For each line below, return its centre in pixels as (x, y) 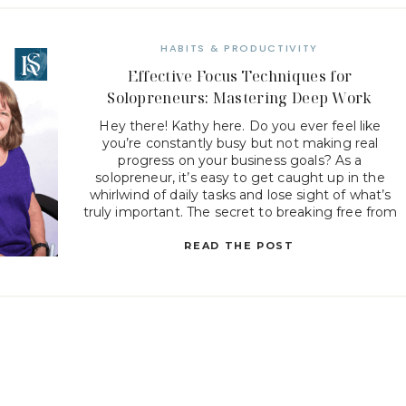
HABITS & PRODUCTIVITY (239, 48)
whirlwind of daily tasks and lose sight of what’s (240, 195)
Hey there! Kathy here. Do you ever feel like (240, 126)
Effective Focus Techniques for (240, 76)
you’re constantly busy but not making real (240, 143)
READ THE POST (239, 246)
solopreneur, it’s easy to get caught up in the (240, 178)
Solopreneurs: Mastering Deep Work (240, 98)
